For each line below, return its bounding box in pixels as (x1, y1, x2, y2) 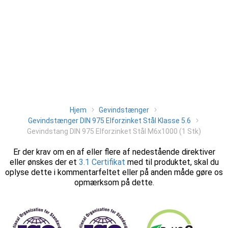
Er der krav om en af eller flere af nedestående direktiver (13, 147, 215, 157)
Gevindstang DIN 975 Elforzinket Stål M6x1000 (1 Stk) (27, 127, 201, 135)
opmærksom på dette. (74, 178, 154, 187)
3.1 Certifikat (78, 157, 125, 167)
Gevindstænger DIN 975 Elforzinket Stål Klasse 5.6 (28, 117, 191, 125)
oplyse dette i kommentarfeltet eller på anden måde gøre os (5, 167, 223, 177)
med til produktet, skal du (125, 157, 219, 167)
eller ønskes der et (9, 157, 79, 167)
